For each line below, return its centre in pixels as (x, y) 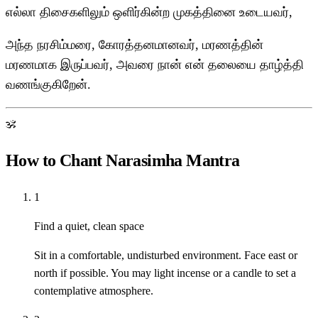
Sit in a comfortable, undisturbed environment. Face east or (166, 256)
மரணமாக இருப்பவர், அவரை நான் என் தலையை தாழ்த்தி (155, 65)
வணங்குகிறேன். (48, 85)
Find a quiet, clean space (89, 226)
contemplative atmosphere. (94, 291)
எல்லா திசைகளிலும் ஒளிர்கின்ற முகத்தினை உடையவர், (149, 12)
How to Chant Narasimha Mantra (123, 161)
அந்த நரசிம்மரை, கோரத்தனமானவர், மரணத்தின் (135, 45)
